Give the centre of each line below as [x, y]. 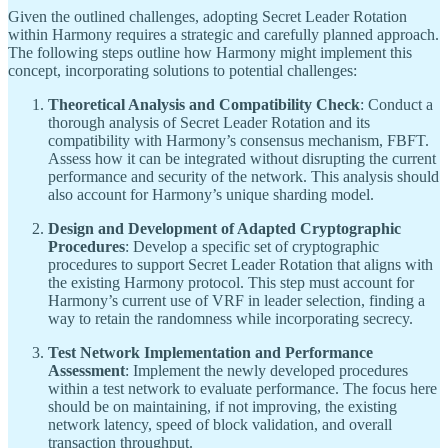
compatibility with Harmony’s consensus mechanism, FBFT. [238, 140]
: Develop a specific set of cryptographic [252, 246]
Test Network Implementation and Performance [210, 352]
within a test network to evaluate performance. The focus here [242, 388]
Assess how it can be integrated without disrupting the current [242, 158]
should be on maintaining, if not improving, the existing [222, 406]
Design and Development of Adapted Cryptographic [224, 228]
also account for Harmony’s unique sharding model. [211, 194]
